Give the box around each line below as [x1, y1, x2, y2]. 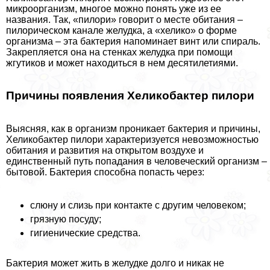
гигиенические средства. [30, 228, 140, 239]
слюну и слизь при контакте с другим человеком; [30, 200, 246, 211]
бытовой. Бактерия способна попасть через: [6, 167, 204, 178]
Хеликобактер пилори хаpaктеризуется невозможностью [6, 134, 259, 145]
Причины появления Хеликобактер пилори [6, 89, 254, 102]
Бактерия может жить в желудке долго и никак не [6, 258, 224, 269]
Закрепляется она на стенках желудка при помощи [6, 46, 233, 57]
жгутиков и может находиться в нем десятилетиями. [6, 57, 238, 68]
